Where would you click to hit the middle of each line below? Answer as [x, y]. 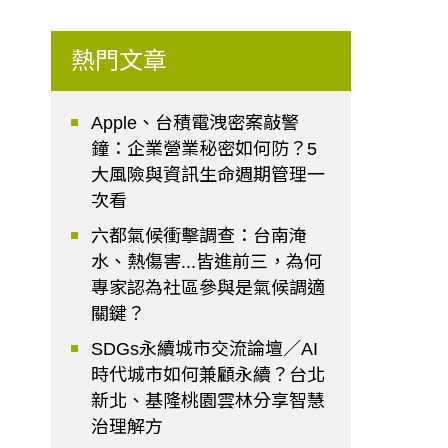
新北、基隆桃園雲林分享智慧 [208, 401]
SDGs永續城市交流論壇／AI [205, 349]
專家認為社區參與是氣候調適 [208, 288]
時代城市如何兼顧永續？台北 [208, 375]
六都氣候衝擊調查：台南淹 [199, 236]
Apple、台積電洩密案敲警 [195, 123]
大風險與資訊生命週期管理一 [208, 175]
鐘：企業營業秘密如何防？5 [204, 149]
